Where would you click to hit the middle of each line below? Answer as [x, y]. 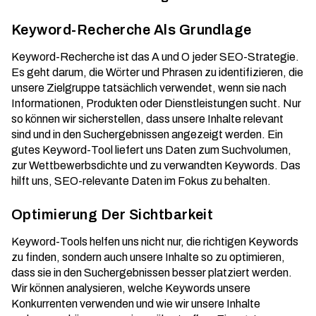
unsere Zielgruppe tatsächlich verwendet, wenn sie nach [149, 88]
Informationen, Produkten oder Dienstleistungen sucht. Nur [156, 103]
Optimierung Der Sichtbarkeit [113, 214]
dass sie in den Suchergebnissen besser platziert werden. [152, 273]
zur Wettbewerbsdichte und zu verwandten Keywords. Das [156, 165]
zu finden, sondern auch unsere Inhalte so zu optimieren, [148, 257]
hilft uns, [33, 181]
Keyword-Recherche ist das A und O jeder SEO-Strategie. [155, 57]
